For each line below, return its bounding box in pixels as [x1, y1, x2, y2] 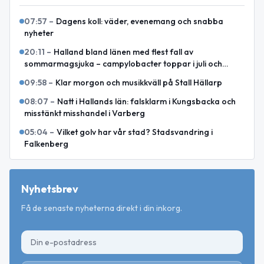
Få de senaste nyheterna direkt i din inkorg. [21, 202, 182, 213]
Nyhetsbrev [21, 181, 78, 196]
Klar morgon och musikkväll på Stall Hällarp [55, 77, 222, 88]
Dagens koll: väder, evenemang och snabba [56, 15, 223, 27]
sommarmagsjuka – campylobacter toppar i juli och [24, 58, 222, 69]
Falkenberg [24, 138, 68, 149]
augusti [24, 70, 53, 81]
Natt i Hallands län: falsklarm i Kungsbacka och [57, 95, 236, 107]
